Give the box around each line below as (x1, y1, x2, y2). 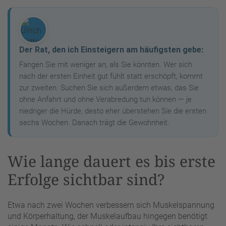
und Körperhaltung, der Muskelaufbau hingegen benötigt (8, 211, 207, 221)
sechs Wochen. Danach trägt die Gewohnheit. (19, 118, 169, 127)
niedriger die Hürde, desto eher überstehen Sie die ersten (19, 106, 206, 116)
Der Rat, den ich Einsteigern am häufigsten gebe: (19, 44, 203, 54)
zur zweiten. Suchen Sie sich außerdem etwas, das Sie (19, 83, 199, 92)
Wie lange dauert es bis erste (8, 150, 215, 172)
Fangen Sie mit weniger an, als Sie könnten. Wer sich (19, 60, 192, 69)
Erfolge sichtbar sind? (8, 168, 164, 190)
